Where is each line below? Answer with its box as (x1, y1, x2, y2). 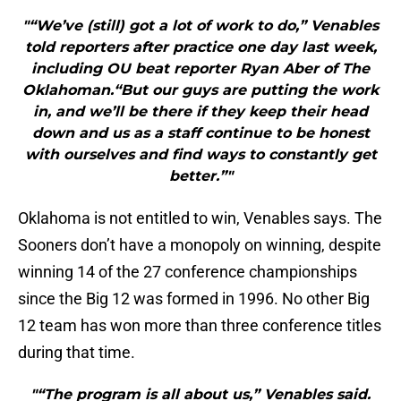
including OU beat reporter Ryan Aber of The (31, 60, 370, 78)
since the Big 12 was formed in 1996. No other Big (18, 289, 370, 309)
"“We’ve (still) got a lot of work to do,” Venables (22, 17, 379, 35)
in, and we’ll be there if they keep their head (33, 103, 368, 121)
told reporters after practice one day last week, (24, 38, 377, 56)
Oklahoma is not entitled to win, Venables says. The (18, 209, 382, 228)
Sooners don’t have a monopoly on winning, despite (18, 235, 381, 255)
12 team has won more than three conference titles (18, 316, 381, 336)
